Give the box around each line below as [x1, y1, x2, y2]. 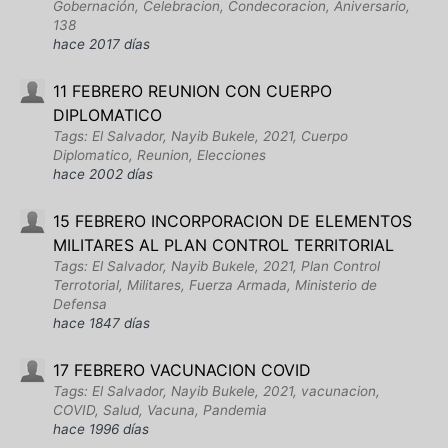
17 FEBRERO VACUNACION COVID [53, 360, 311, 380]
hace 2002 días [53, 166, 153, 182]
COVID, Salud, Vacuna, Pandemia [53, 402, 267, 418]
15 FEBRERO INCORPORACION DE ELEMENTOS [53, 211, 412, 231]
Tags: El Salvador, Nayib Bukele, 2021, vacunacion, [53, 383, 380, 399]
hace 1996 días [53, 421, 149, 437]
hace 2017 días [53, 36, 150, 52]
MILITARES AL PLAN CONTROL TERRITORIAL [53, 235, 394, 255]
